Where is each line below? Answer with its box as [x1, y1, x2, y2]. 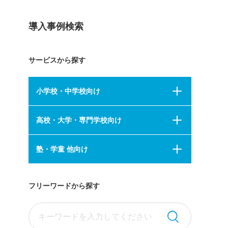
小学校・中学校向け [36, 87, 100, 95]
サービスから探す [28, 56, 85, 64]
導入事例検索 [28, 21, 83, 32]
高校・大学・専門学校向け [36, 116, 122, 124]
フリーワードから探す [28, 182, 100, 190]
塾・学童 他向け [36, 145, 88, 153]
